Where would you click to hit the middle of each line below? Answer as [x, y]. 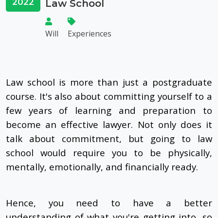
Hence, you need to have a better [109, 203]
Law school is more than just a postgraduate [109, 82]
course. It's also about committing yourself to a [109, 96]
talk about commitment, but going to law [109, 139]
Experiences [90, 34]
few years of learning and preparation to [109, 110]
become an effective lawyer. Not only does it [109, 125]
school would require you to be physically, [109, 153]
